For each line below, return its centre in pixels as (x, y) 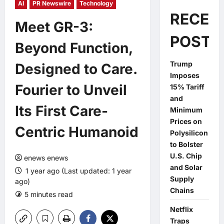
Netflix (181, 209)
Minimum (186, 110)
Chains (182, 190)
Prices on (186, 121)
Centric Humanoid (77, 132)
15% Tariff (187, 87)
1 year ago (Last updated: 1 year (77, 171)
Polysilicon (189, 133)
